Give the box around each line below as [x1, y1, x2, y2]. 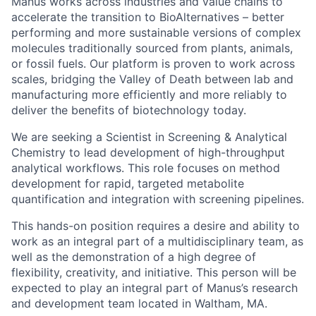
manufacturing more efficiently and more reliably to [11, 87, 287, 102]
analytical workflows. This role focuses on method [11, 160, 280, 175]
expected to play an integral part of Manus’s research [11, 280, 298, 295]
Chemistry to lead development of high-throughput [11, 145, 285, 159]
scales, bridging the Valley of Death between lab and [11, 71, 293, 86]
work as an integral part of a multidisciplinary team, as [11, 233, 303, 248]
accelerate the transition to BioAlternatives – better [11, 9, 284, 24]
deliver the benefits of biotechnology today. [11, 102, 246, 117]
